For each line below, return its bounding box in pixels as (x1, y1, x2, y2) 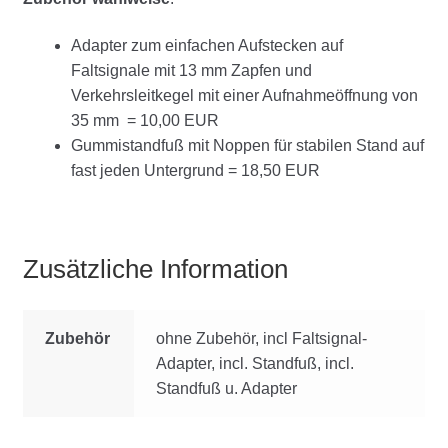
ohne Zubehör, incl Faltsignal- (156, 330, 368, 348)
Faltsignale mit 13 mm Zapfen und (70, 62, 312, 80)
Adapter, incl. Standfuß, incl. (156, 355, 355, 373)
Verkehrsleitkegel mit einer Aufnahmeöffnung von (70, 87, 418, 105)
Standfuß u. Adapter (156, 380, 298, 398)
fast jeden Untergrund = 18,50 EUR (70, 162, 320, 180)
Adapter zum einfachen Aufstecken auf (70, 37, 343, 55)
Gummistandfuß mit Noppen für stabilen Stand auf (70, 137, 424, 155)
